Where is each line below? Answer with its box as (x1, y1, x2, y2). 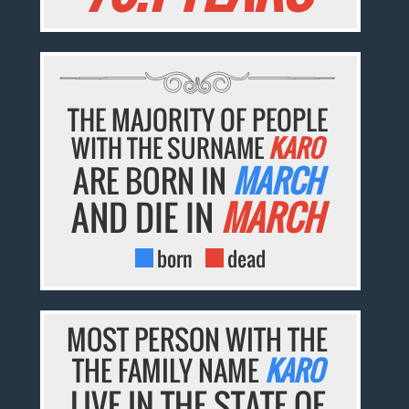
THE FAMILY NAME (71, 350, 265, 392)
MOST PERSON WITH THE (67, 319, 329, 361)
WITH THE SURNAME (71, 130, 269, 167)
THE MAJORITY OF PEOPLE (67, 100, 328, 140)
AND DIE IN (71, 192, 222, 244)
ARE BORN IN (72, 157, 233, 204)
